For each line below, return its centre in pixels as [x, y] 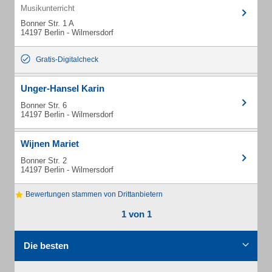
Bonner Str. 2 [44, 161]
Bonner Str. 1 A [47, 23]
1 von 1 [136, 214]
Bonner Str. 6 [44, 105]
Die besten [46, 246]
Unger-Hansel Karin [63, 88]
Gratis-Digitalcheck [67, 59]
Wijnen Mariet [50, 144]
